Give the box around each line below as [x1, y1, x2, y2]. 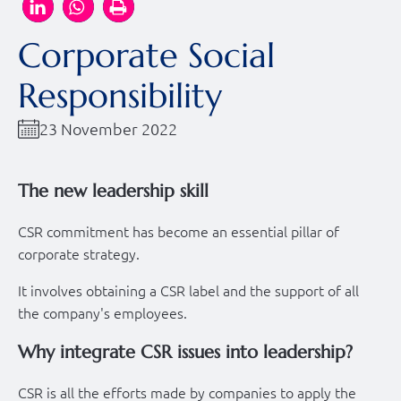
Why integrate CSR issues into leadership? [18, 340, 353, 363]
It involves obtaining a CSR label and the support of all [18, 279, 359, 300]
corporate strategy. [18, 243, 140, 263]
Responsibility [18, 73, 222, 117]
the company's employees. [18, 302, 187, 322]
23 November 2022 [39, 117, 177, 139]
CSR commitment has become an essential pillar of [18, 220, 339, 241]
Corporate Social [18, 33, 275, 77]
